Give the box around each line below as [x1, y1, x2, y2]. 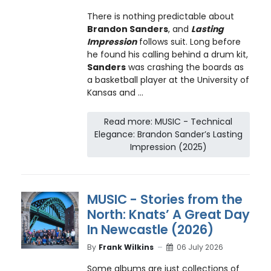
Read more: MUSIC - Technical [104, 115, 233, 128]
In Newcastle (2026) [87, 220, 214, 238]
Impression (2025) [129, 140, 207, 153]
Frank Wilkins [98, 242, 154, 253]
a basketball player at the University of [87, 74, 249, 87]
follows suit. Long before [136, 36, 241, 48]
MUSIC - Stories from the [87, 190, 243, 208]
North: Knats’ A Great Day [87, 205, 250, 223]
